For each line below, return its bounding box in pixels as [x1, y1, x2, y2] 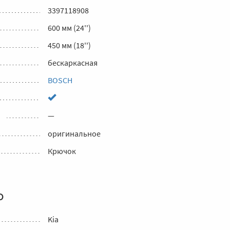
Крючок [48, 146, 76, 157]
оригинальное [48, 128, 101, 139]
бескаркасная [48, 57, 98, 68]
